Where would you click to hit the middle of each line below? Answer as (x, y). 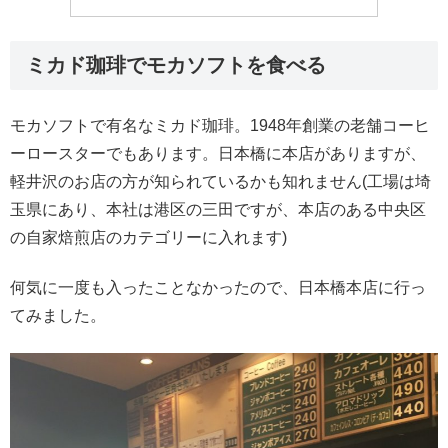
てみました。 (58, 316)
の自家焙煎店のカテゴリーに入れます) (148, 237)
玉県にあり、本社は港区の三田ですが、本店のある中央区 (218, 209)
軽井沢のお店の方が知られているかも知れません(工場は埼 (220, 181)
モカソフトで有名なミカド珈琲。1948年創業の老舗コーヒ (220, 125)
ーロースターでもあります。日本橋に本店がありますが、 (218, 153)
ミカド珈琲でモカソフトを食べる (176, 64)
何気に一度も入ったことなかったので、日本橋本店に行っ (218, 288)
